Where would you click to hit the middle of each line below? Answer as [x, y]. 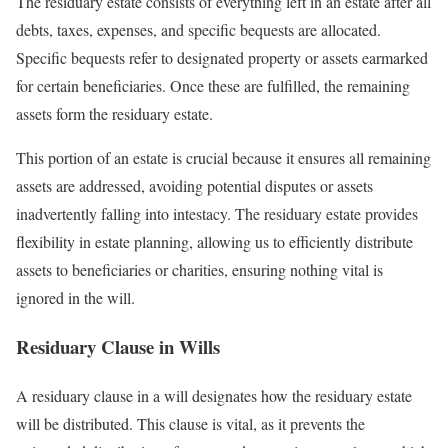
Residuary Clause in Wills [118, 347]
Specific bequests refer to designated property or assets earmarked [222, 58]
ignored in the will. [75, 298]
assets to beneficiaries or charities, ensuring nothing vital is [199, 270]
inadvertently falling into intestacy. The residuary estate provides [217, 214]
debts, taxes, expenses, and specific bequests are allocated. [198, 30]
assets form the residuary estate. [114, 114]
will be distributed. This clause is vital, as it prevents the [190, 423]
